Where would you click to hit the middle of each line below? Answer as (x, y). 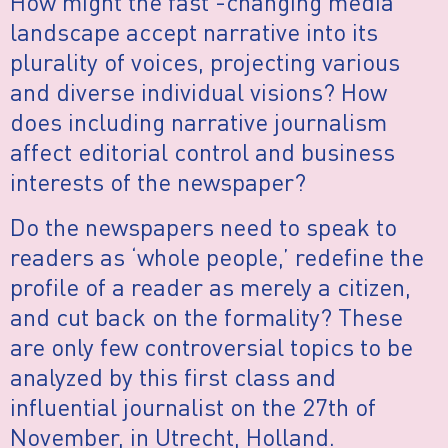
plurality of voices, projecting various (205, 62)
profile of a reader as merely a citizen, (210, 286)
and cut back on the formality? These (206, 316)
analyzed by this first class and (173, 376)
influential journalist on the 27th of (193, 406)
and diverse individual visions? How (198, 92)
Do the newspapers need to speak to (203, 226)
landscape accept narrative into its (194, 32)
